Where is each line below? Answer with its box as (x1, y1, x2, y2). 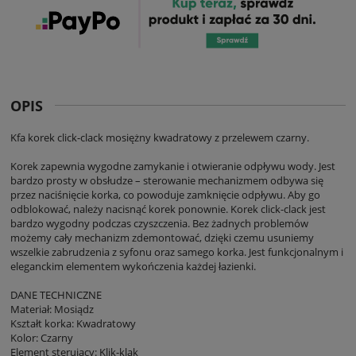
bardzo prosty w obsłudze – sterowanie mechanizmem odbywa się (10, 172, 323, 188)
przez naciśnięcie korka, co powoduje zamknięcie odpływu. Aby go (10, 187, 320, 202)
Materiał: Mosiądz (10, 301, 94, 316)
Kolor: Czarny (10, 330, 73, 345)
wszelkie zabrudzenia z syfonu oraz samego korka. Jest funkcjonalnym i (10, 244, 343, 259)
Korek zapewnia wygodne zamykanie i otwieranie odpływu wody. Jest (10, 158, 335, 173)
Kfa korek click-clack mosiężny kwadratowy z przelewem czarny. (10, 130, 309, 145)
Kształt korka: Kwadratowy (10, 315, 136, 331)
